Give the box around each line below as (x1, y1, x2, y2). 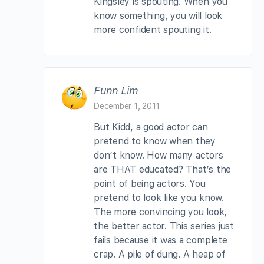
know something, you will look (94, 9, 223, 21)
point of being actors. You (94, 177, 206, 189)
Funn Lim (94, 84, 138, 97)
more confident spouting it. (94, 24, 212, 35)
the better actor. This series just (94, 220, 234, 232)
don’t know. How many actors (94, 149, 223, 161)
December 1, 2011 (94, 101, 160, 111)
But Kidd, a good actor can (94, 121, 208, 133)
